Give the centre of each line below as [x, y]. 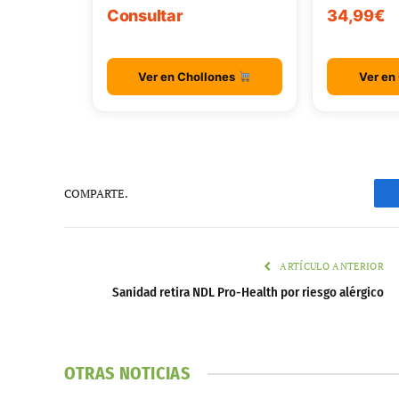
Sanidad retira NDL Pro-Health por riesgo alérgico [248, 293]
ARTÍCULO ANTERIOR [330, 267]
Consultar [145, 16]
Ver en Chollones [188, 77]
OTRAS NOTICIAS [127, 374]
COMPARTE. [96, 193]
